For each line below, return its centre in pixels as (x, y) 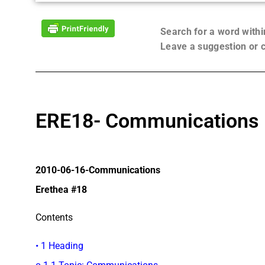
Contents (54, 218)
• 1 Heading (59, 245)
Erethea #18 (61, 189)
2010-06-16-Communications (98, 170)
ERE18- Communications (147, 120)
